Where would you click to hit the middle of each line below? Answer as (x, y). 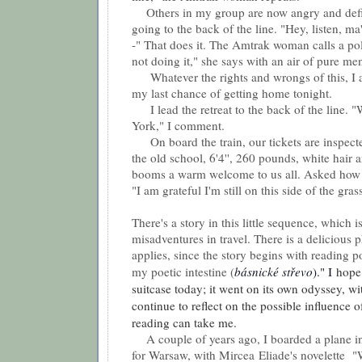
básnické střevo (274, 271)
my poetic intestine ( (183, 271)
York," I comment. (178, 125)
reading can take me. (186, 322)
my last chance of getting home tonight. (232, 93)
